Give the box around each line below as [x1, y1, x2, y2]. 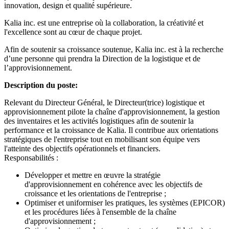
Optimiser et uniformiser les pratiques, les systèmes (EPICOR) [25, 198, 225, 207]
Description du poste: [4, 80, 78, 89]
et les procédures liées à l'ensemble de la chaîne [25, 207, 176, 216]
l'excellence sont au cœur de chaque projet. [4, 27, 142, 36]
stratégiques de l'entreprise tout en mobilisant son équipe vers [4, 134, 200, 144]
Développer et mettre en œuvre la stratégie [25, 170, 161, 179]
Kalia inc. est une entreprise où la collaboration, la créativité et [4, 18, 203, 27]
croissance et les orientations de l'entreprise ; [25, 189, 166, 198]
